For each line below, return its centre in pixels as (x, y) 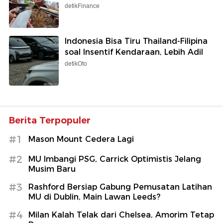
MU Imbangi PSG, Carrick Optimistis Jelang (115, 159)
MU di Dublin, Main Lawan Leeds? (94, 197)
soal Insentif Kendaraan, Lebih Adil (134, 52)
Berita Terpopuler (50, 120)
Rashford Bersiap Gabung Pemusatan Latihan (120, 187)
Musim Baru (52, 169)
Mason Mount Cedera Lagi (81, 139)
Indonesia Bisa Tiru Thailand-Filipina (136, 41)
